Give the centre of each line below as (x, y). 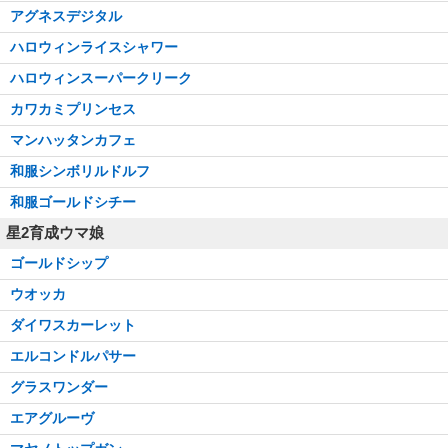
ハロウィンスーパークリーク (101, 77)
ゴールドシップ (59, 262)
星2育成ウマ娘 (55, 232)
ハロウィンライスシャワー (94, 46)
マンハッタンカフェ (73, 139)
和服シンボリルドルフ (80, 170)
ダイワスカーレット (73, 324)
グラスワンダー (59, 386)
